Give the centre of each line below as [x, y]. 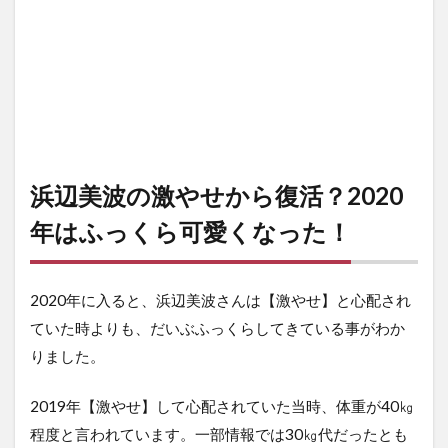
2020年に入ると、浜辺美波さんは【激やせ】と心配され [220, 300]
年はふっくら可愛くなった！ [190, 232]
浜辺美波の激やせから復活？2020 [216, 196]
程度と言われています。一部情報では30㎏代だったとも [219, 434]
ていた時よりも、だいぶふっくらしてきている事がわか [217, 328]
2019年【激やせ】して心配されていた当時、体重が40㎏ [222, 406]
